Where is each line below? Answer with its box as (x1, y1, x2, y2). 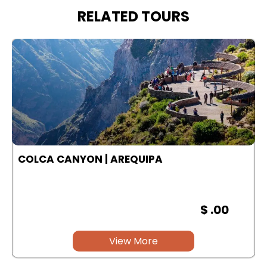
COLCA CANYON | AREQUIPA (18, 151, 163, 166)
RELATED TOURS (77, 6, 190, 26)
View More (109, 234, 158, 248)
